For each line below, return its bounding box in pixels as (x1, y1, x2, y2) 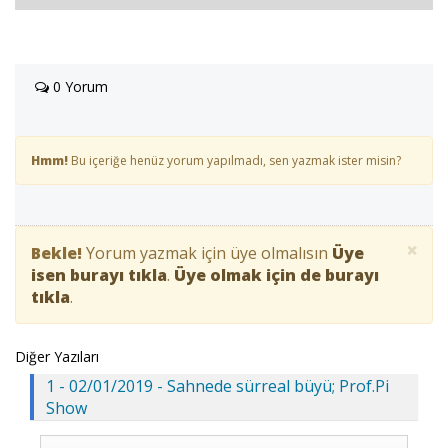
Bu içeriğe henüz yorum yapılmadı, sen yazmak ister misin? (68, 152, 401, 170)
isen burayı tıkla (31, 264, 167, 287)
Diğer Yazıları (15, 347, 99, 367)
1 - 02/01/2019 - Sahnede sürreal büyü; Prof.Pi (46, 375, 389, 398)
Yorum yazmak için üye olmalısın (82, 242, 332, 265)
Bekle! (31, 242, 82, 265)
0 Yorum (49, 77, 108, 97)
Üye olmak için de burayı (174, 264, 379, 287)
